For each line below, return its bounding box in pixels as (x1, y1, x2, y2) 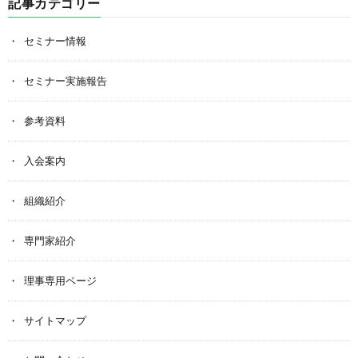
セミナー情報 (24, 34, 86, 47)
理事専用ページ (24, 273, 97, 287)
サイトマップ (24, 313, 86, 327)
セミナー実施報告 (24, 74, 107, 87)
